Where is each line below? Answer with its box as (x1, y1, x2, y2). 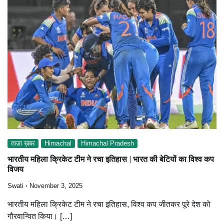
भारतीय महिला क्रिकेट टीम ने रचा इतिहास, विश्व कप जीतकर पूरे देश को (7, 199, 210, 208)
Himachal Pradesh (81, 140, 134, 147)
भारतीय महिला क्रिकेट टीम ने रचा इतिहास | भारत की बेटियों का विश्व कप (7, 154, 214, 164)
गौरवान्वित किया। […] (7, 211, 72, 220)
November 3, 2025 (29, 182, 82, 189)
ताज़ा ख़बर (11, 140, 35, 147)
